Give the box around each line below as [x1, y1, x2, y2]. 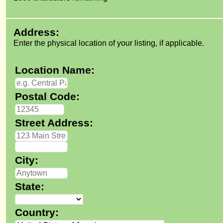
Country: [15, 207, 59, 219]
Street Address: [15, 117, 93, 129]
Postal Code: [15, 91, 80, 103]
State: [15, 181, 44, 193]
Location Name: [15, 64, 95, 76]
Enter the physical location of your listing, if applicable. [13, 39, 204, 47]
